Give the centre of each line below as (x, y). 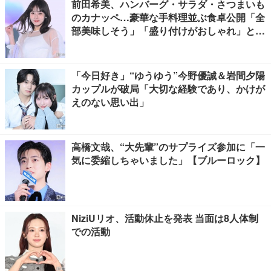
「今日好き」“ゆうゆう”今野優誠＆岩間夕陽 (168, 75)
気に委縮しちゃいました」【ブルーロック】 (168, 160)
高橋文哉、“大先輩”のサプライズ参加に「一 (168, 147)
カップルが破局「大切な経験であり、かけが (168, 89)
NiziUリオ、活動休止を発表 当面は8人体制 (165, 218)
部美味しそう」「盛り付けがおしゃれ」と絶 (168, 31)
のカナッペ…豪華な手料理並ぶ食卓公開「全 (168, 17)
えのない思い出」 (110, 102)
